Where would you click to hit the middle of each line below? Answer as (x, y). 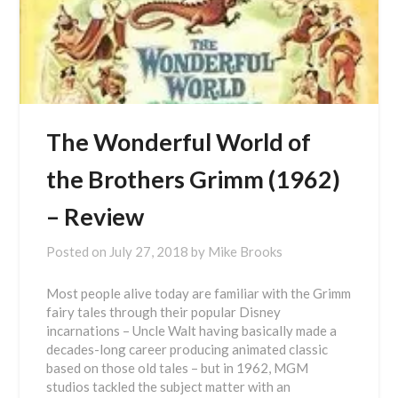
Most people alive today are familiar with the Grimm (199, 293)
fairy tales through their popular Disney (164, 312)
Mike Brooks (246, 251)
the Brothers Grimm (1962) (194, 179)
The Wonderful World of (179, 142)
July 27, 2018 (149, 251)
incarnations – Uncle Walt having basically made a (192, 330)
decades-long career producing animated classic (187, 349)
